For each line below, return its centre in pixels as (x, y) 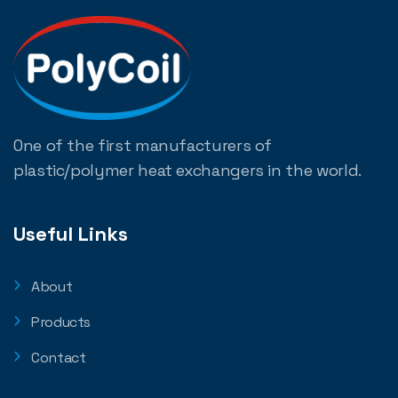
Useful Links (71, 234)
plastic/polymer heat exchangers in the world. (190, 171)
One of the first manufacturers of (143, 146)
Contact (59, 358)
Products (61, 322)
